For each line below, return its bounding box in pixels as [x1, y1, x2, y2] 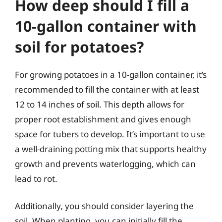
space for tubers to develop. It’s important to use [15, 128, 205, 140]
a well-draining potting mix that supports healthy [15, 143, 207, 155]
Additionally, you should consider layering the [15, 200, 194, 212]
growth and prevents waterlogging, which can [15, 158, 196, 169]
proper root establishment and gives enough [15, 113, 191, 125]
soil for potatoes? [15, 36, 144, 57]
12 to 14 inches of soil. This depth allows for [15, 98, 184, 110]
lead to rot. [15, 172, 57, 184]
